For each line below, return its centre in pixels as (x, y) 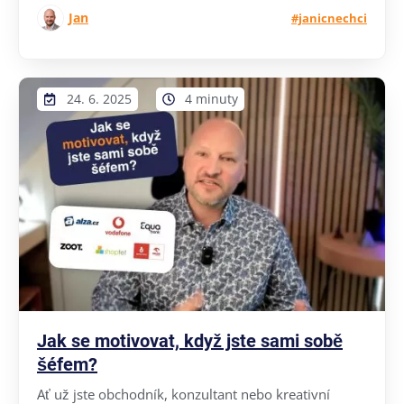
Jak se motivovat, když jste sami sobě (190, 340)
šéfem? (67, 364)
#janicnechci (329, 18)
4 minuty (211, 98)
